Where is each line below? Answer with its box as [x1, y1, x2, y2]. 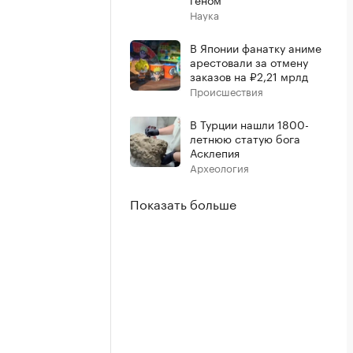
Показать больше [130, 193, 236, 213]
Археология [190, 159, 249, 175]
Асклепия [190, 143, 240, 161]
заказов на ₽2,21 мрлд [190, 67, 308, 84]
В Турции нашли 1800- [190, 115, 309, 132]
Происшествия [190, 83, 263, 98]
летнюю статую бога [190, 129, 300, 147]
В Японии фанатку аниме [190, 39, 321, 56]
